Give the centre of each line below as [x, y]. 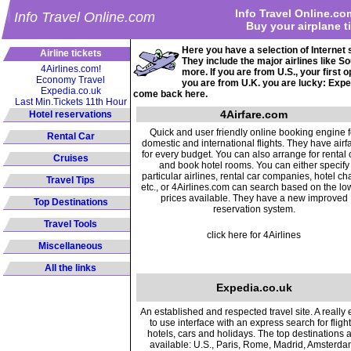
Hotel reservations [71, 114]
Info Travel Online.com [85, 18]
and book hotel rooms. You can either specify [254, 165]
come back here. [170, 94]
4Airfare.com [254, 114]
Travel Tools [71, 224]
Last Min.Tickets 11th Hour [71, 102]
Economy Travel [71, 80]
